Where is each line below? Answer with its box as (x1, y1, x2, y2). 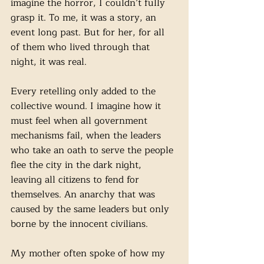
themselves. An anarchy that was (11, 187, 158, 202)
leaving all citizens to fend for (11, 172, 142, 187)
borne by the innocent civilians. (11, 216, 148, 232)
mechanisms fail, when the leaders (11, 128, 164, 143)
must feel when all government (11, 113, 150, 128)
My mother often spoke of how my (11, 246, 168, 261)
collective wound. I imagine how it (11, 98, 164, 114)
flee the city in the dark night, (11, 157, 144, 173)
